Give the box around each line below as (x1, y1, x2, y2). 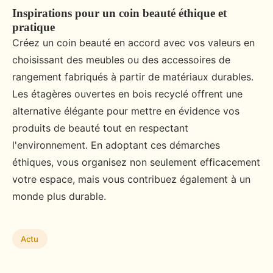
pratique (12, 21, 55, 34)
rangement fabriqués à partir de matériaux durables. (12, 71, 253, 83)
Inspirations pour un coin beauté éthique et (12, 7, 227, 20)
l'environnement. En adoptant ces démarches (12, 139, 220, 152)
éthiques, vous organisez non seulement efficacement (12, 156, 260, 169)
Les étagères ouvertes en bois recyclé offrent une (12, 88, 243, 101)
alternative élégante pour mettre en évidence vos (12, 105, 239, 118)
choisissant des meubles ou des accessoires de (12, 54, 230, 66)
